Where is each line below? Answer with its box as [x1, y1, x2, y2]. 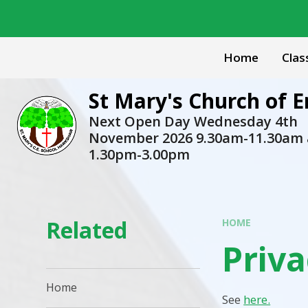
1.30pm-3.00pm [88, 145, 190, 164]
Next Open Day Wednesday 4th [88, 112, 298, 131]
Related [46, 215, 128, 245]
